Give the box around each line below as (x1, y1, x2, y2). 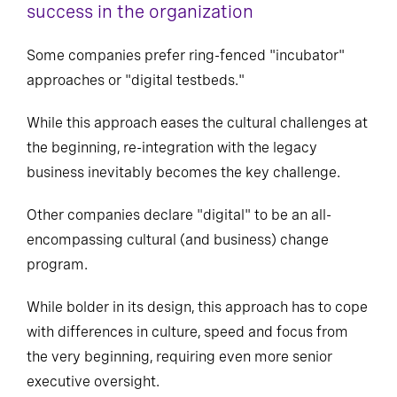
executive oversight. (27, 373, 160, 390)
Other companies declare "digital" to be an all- (27, 206, 331, 223)
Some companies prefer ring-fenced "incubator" (27, 47, 345, 64)
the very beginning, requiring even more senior (27, 348, 332, 365)
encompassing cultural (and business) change (27, 231, 329, 248)
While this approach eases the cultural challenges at (27, 114, 368, 131)
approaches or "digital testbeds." (27, 72, 245, 89)
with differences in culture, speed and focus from (27, 323, 348, 340)
